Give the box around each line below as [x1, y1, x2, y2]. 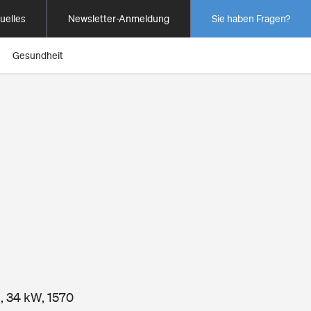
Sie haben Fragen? [212, 13, 290, 24]
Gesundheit [12, 50, 63, 61]
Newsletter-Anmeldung [68, 13, 169, 24]
